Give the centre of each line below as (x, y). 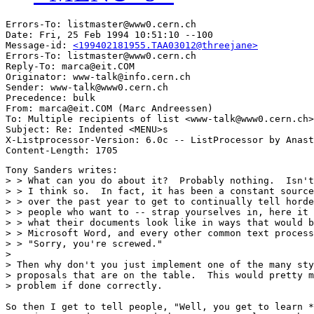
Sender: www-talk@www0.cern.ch (87, 88)
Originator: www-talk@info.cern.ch (98, 77)
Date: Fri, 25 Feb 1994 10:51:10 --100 (109, 35)
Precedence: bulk (50, 98)
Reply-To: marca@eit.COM (70, 67)
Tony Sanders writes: (62, 170)
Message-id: (39, 46)
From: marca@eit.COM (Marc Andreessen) (109, 109)
